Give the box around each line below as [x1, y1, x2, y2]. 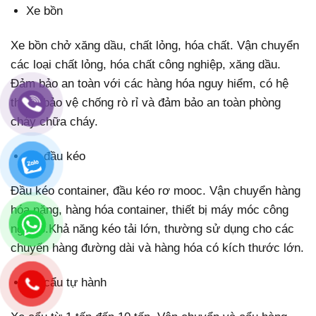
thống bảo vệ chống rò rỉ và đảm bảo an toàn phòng [11, 95, 281, 109]
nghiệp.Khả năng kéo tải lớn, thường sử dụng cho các [11, 221, 294, 236]
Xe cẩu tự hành [26, 276, 107, 289]
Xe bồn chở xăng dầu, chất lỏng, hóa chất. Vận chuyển [11, 38, 299, 52]
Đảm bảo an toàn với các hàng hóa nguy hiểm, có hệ [11, 76, 288, 90]
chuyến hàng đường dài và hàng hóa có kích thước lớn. [11, 241, 304, 255]
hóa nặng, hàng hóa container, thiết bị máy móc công [11, 202, 288, 217]
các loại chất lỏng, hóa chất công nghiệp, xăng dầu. [11, 57, 281, 71]
